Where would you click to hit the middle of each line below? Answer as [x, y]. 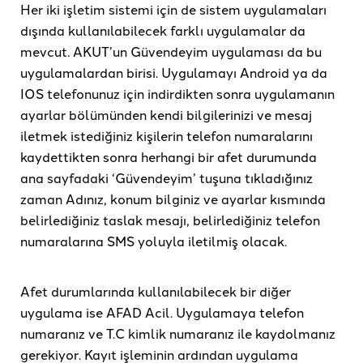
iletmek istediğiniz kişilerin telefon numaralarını [167, 136]
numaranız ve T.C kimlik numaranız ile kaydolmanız [178, 333]
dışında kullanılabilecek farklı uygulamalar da [163, 30]
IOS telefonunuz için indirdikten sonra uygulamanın [177, 94]
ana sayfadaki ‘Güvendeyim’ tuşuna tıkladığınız [167, 178]
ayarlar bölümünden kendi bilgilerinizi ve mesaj [166, 115]
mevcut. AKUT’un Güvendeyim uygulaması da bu [171, 51]
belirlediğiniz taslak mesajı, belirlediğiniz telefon [170, 220]
